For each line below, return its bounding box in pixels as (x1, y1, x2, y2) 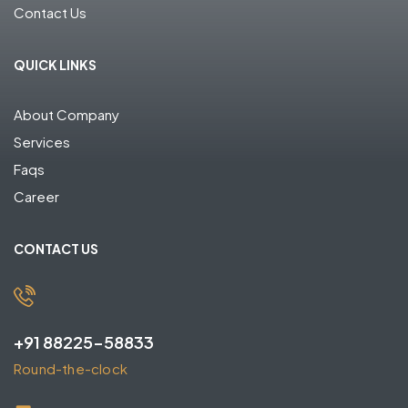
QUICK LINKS (14, 56, 97, 74)
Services (14, 133, 70, 151)
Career (14, 188, 59, 206)
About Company (14, 106, 119, 124)
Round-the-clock (14, 360, 127, 378)
